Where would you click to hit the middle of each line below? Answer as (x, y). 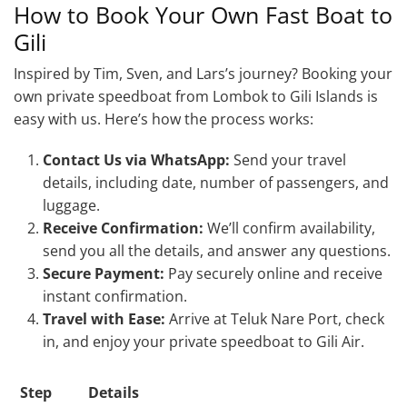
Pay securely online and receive (273, 273)
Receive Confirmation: (123, 228)
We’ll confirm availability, (289, 228)
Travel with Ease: (104, 318)
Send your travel (288, 159)
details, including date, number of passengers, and (216, 182)
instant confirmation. (115, 296)
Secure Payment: (104, 273)
